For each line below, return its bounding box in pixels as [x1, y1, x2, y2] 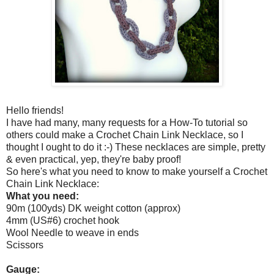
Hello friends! [6, 105, 64, 116]
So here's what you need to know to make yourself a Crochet [6, 166, 267, 177]
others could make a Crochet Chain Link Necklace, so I [6, 130, 243, 141]
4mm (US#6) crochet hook [6, 215, 119, 226]
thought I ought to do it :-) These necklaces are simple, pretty [6, 142, 265, 153]
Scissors [6, 240, 43, 251]
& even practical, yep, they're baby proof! [6, 154, 181, 165]
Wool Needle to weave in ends [6, 228, 139, 239]
